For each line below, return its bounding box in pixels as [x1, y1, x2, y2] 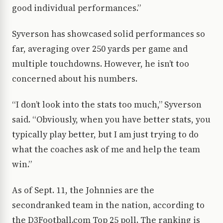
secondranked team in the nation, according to [12, 199, 205, 212]
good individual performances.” [12, 2, 141, 14]
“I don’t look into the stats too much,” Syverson [12, 99, 202, 111]
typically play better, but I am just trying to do [12, 128, 199, 141]
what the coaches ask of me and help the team [12, 143, 200, 156]
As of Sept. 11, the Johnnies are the [12, 184, 154, 197]
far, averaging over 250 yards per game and [12, 43, 188, 55]
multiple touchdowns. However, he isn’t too [12, 58, 189, 70]
